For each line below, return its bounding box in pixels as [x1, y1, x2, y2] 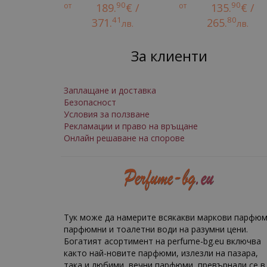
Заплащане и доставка [64, 85, 156, 96]
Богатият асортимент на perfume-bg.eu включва [64, 235, 261, 247]
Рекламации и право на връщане [64, 120, 198, 132]
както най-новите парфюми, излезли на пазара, [64, 247, 258, 259]
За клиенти [131, 46, 207, 66]
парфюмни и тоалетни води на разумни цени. [64, 223, 248, 235]
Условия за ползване [64, 108, 150, 120]
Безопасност [64, 97, 116, 108]
